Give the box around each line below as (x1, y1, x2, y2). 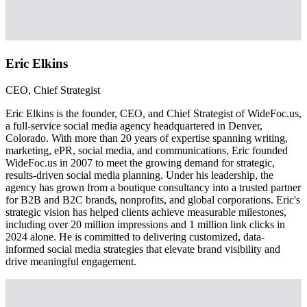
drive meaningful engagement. (5, 255, 136, 267)
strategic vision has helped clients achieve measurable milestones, (5, 206, 286, 218)
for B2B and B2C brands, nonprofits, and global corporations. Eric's (5, 193, 300, 206)
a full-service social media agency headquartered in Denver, (5, 119, 262, 132)
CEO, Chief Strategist (5, 84, 100, 96)
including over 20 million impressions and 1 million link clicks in (5, 218, 285, 230)
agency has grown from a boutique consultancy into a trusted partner (5, 181, 301, 193)
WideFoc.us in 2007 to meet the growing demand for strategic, (5, 156, 275, 169)
